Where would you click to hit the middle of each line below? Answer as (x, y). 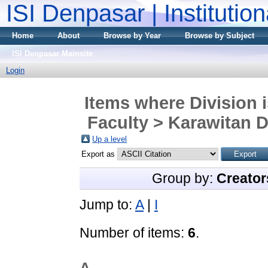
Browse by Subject (220, 36)
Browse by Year (132, 36)
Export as (99, 154)
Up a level (109, 139)
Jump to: (107, 204)
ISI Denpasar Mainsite (52, 54)
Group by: (184, 178)
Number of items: (134, 232)
